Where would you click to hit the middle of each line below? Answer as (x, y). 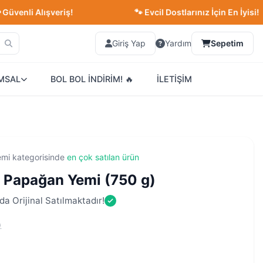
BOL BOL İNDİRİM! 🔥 (92, 79)
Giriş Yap (129, 43)
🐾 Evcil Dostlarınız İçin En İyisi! (161, 12)
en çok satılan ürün (103, 157)
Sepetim (227, 43)
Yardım (178, 43)
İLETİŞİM (174, 79)
